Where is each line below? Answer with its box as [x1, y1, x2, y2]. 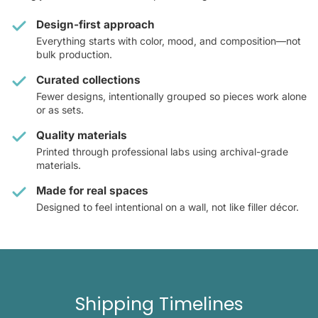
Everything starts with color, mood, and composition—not [36, 35, 301, 48]
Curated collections [36, 73, 141, 87]
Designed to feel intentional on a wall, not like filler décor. [36, 201, 299, 214]
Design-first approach [36, 18, 155, 32]
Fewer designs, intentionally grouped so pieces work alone [36, 90, 307, 103]
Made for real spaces [36, 184, 148, 198]
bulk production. [36, 48, 112, 61]
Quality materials [36, 128, 127, 143]
